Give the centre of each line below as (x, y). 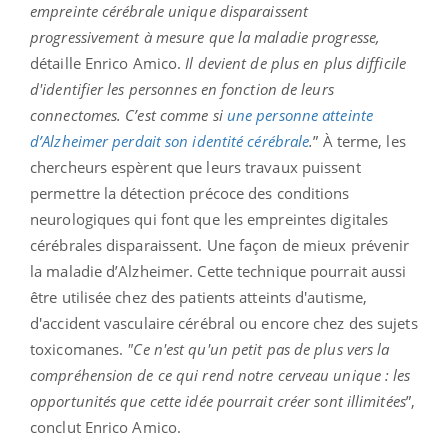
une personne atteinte (299, 114)
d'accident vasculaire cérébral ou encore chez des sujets (224, 322)
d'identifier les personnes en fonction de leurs (182, 88)
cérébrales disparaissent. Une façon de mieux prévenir (220, 244)
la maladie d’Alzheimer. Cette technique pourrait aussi (218, 270)
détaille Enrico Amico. (108, 62)
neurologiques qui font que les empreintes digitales (209, 218)
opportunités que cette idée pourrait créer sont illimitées (218, 400)
